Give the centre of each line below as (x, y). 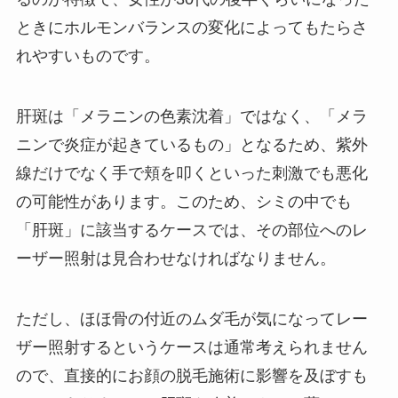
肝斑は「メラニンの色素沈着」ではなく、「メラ (191, 116)
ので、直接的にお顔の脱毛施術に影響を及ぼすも (191, 375)
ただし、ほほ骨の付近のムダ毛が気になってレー (191, 318)
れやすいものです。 (88, 56)
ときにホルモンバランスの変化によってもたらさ (191, 28)
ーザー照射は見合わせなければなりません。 (175, 258)
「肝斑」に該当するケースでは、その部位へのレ (191, 230)
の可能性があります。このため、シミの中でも (183, 201)
